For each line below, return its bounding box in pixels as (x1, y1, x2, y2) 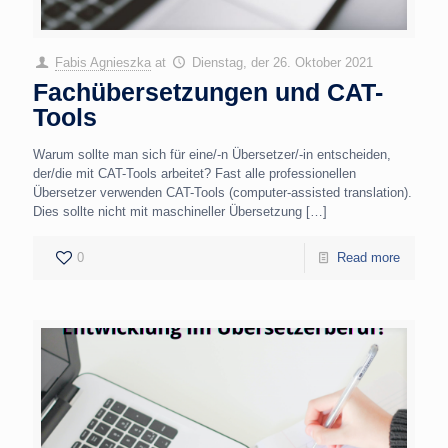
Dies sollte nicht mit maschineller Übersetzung (33, 203, 302, 219)
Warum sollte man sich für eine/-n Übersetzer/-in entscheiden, (33, 146, 391, 162)
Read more (337, 249, 400, 265)
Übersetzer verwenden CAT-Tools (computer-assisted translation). (33, 184, 412, 200)
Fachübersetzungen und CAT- (33, 77, 383, 106)
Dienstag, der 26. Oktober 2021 (192, 54, 374, 70)
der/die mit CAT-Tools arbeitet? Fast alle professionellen (33, 165, 356, 181)
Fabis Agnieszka (55, 54, 152, 70)
